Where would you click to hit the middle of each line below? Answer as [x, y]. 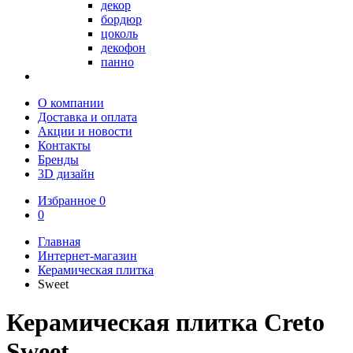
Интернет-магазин [87, 256]
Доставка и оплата [87, 117]
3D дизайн [66, 174]
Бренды [58, 160]
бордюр [121, 19]
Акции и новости [85, 131]
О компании [71, 103]
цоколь [119, 33]
